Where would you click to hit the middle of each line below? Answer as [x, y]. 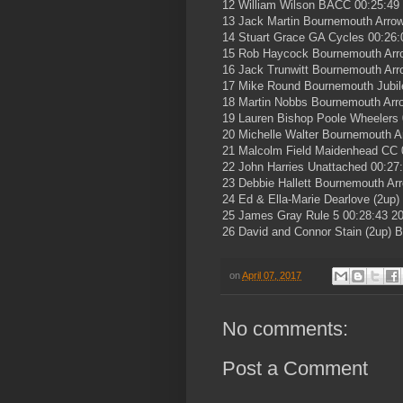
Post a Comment [295, 369]
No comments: [285, 329]
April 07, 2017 [272, 275]
